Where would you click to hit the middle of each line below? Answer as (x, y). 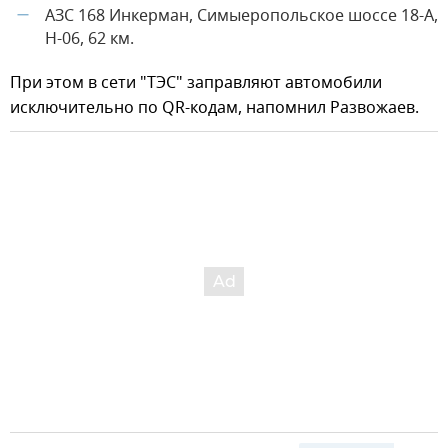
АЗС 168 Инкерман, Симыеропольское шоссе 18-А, (241, 15)
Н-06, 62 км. (89, 38)
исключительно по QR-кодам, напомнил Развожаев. (214, 107)
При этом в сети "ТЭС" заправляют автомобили (196, 82)
